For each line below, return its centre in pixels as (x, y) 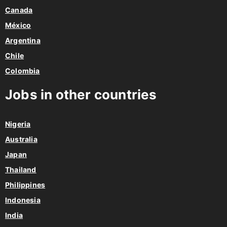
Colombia (23, 59)
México (18, 13)
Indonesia (23, 188)
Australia (21, 127)
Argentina (23, 28)
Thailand (21, 158)
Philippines (25, 173)
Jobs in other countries (81, 83)
